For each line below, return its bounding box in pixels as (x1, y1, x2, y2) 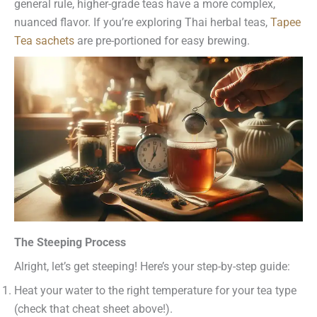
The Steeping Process (14, 235, 126, 249)
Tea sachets (14, 34, 74, 48)
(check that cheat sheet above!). (14, 301, 173, 316)
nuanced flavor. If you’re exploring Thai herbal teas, (14, 16, 270, 30)
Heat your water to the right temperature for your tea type (14, 283, 296, 297)
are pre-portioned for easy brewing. (74, 34, 250, 48)
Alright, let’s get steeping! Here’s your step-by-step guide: (14, 259, 290, 273)
